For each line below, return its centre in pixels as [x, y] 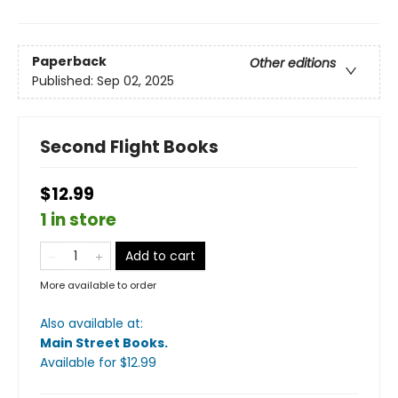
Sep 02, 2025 [135, 81]
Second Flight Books [129, 147]
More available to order [98, 285]
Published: [64, 81]
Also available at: [92, 323]
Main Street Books [102, 343]
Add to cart [160, 256]
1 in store [78, 220]
